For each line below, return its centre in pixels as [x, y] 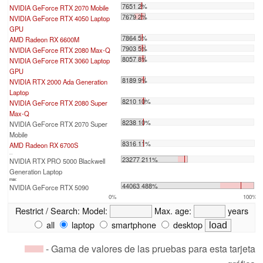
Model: [95, 211]
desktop [187, 225]
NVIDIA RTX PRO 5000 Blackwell [57, 161]
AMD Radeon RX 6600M [44, 40]
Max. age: [173, 211]
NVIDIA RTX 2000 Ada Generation [58, 82]
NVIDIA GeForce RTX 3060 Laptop [60, 61]
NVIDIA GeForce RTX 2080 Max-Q [60, 50]
